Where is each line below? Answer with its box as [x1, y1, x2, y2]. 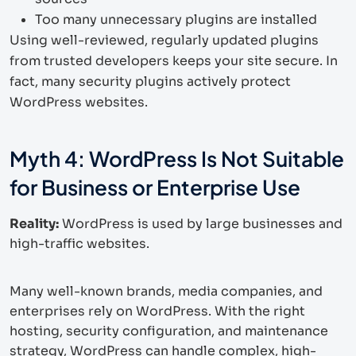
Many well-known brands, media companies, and [10, 282, 323, 300]
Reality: [10, 215, 59, 232]
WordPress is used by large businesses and [59, 215, 342, 232]
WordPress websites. [10, 93, 148, 110]
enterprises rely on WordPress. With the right [10, 302, 305, 319]
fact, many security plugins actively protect [10, 72, 291, 90]
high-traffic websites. [10, 234, 149, 252]
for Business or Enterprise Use [10, 173, 300, 200]
